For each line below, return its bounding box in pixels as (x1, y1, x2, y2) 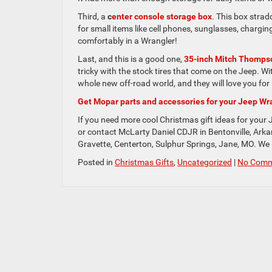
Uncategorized (177, 157, 232, 167)
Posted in (78, 157, 115, 167)
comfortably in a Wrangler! (78, 35, 177, 46)
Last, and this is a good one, (78, 53, 184, 64)
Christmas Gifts (115, 157, 174, 167)
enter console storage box (112, 11, 212, 21)
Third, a (78, 11, 107, 21)
